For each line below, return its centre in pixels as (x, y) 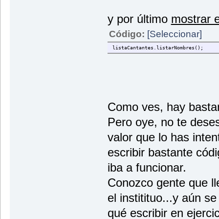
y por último (139, 19)
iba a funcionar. (147, 167)
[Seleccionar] (174, 34)
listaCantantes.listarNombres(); (158, 47)
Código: (128, 34)
